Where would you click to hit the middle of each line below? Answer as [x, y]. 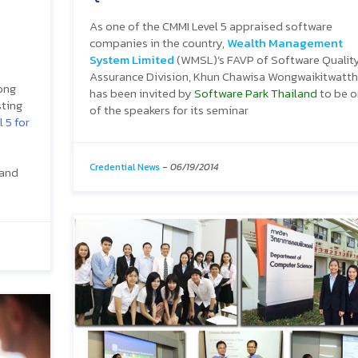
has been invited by [142, 93]
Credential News [125, 167]
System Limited [132, 59]
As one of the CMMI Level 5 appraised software [211, 26]
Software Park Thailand [256, 93]
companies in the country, [158, 42]
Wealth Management [285, 42]
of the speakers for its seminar [169, 109]
